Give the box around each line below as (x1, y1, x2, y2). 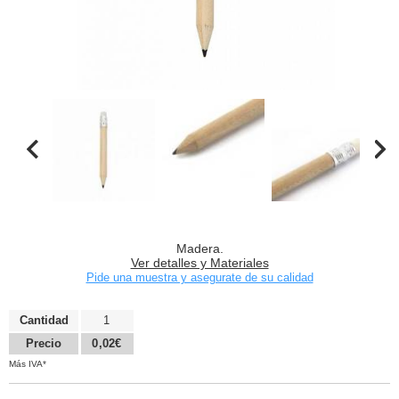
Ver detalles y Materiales (130, 256, 269, 271)
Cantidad (19, 313, 69, 327)
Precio (26, 337, 61, 351)
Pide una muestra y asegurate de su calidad (85, 271, 313, 285)
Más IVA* (9, 358, 46, 369)
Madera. (175, 241, 224, 256)
